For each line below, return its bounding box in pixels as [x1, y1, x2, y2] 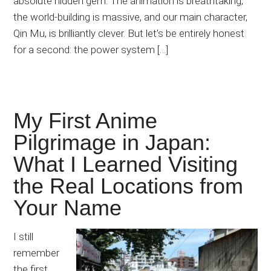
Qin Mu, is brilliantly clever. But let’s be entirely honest [13, 27, 245, 40]
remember [13, 247, 60, 260]
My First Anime [13, 108, 158, 134]
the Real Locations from [13, 174, 244, 199]
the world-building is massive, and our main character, [13, 11, 248, 24]
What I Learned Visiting [13, 152, 238, 177]
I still [13, 230, 34, 243]
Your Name [13, 195, 122, 221]
